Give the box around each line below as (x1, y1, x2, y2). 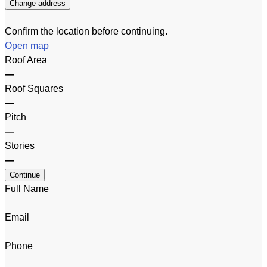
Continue (10, 170, 40, 180)
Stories (5, 141, 35, 151)
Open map (5, 41, 49, 51)
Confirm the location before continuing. (5, 26, 167, 37)
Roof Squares (5, 83, 63, 94)
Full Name (5, 184, 49, 194)
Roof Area (5, 55, 47, 66)
